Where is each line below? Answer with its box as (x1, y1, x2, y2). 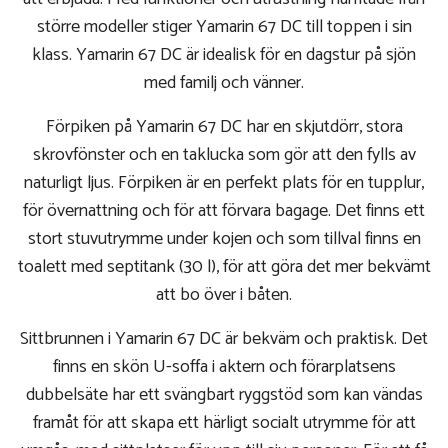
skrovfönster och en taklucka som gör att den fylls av (32, 140, 416, 171)
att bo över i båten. (156, 280, 292, 311)
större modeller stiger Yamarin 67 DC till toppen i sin (36, 12, 412, 43)
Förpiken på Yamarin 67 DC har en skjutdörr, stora (45, 112, 403, 143)
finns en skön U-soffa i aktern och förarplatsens (52, 352, 396, 383)
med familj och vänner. (144, 68, 304, 99)
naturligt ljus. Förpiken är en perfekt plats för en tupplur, (24, 168, 424, 199)
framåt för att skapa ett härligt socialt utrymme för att (32, 408, 416, 439)
